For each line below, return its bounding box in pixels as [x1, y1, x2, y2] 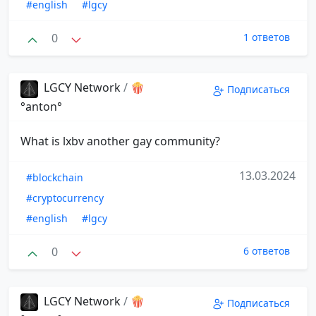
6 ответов [243, 243, 290, 257]
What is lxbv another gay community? [20, 133, 220, 149]
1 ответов [243, 30, 290, 44]
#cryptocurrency [26, 190, 104, 205]
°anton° [20, 98, 62, 114]
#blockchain [26, 170, 83, 184]
